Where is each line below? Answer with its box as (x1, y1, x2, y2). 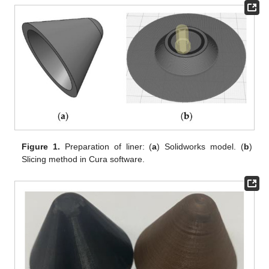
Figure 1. (22, 142, 61, 152)
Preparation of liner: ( (60, 142, 153, 152)
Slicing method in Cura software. (22, 154, 145, 165)
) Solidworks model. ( (157, 142, 244, 152)
